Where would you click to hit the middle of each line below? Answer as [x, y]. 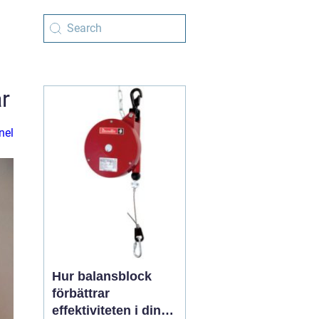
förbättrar [81, 293]
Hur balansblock [102, 276]
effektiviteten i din [106, 310]
